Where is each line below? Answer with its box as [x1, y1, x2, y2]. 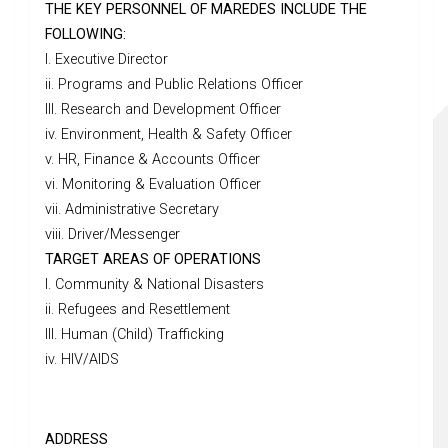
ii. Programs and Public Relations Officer [45, 76, 303, 94]
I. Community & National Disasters [45, 276, 264, 294]
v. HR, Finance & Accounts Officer [45, 151, 260, 169]
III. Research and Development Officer [45, 101, 281, 119]
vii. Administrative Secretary [45, 201, 219, 219]
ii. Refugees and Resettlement [45, 301, 230, 319]
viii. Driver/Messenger [45, 226, 180, 244]
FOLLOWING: [45, 26, 126, 44]
